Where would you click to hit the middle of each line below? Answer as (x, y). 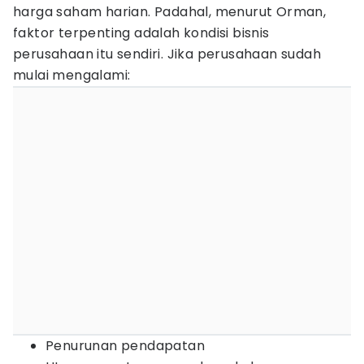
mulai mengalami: (72, 75)
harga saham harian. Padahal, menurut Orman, (170, 12)
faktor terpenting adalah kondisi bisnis (141, 33)
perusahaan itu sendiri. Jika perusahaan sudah (167, 54)
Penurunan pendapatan (125, 346)
